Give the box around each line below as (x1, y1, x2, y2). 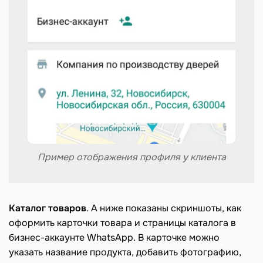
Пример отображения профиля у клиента (37, 150, 226, 163)
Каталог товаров (9, 201, 86, 214)
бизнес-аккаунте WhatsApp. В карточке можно (9, 231, 220, 244)
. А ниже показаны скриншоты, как (86, 201, 241, 214)
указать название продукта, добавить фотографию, (9, 245, 241, 258)
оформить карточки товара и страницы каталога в (9, 216, 236, 229)
